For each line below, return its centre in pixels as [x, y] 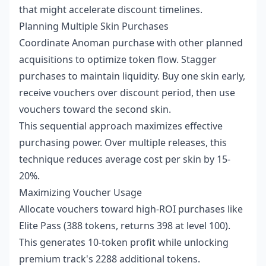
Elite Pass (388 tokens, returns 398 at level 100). [125, 225]
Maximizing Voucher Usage [80, 192]
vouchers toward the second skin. [95, 109]
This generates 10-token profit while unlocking [124, 242]
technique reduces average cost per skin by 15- [125, 159]
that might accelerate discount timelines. [111, 9]
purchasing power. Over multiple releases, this [123, 142]
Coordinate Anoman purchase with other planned [131, 42]
